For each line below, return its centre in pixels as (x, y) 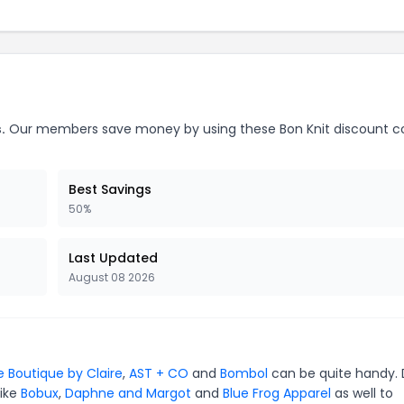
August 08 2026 (112, 277)
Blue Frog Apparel (277, 393)
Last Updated (113, 258)
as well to (362, 393)
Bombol (244, 373)
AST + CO (159, 373)
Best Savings (110, 189)
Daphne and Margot (128, 393)
